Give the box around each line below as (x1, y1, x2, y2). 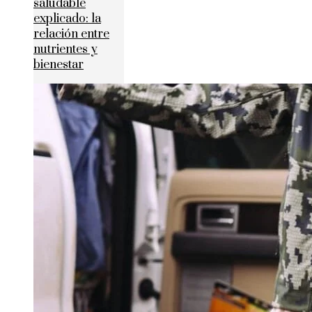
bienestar (33, 56, 84, 72)
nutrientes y (33, 41, 97, 57)
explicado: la (33, 10, 101, 26)
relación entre (33, 26, 109, 42)
